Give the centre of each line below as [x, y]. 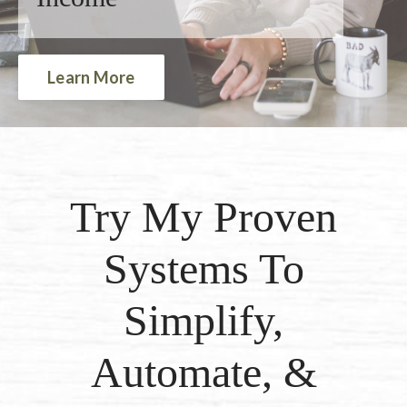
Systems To [203, 268]
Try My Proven [203, 217]
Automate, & [203, 372]
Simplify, [203, 320]
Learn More [91, 77]
